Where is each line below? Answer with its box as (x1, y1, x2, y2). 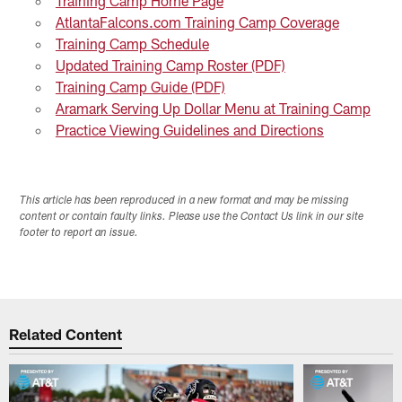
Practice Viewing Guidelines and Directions (55, 120, 324, 138)
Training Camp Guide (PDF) (55, 77, 225, 95)
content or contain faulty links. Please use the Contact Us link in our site (20, 211, 364, 223)
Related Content (9, 325, 123, 344)
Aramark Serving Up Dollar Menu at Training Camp (55, 99, 371, 117)
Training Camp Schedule (55, 34, 209, 52)
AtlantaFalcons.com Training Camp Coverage (55, 13, 339, 31)
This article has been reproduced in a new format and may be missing (20, 195, 350, 206)
